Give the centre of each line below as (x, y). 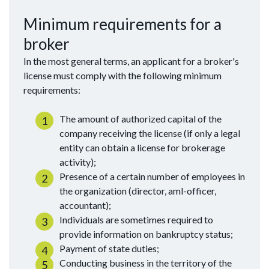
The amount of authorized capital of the (141, 119)
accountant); (85, 205)
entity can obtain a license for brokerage (142, 148)
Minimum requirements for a (122, 24)
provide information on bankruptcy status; (146, 234)
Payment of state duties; (109, 249)
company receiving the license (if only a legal (150, 133)
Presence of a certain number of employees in (152, 177)
